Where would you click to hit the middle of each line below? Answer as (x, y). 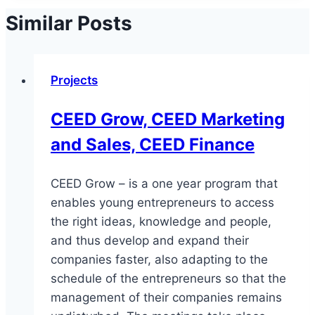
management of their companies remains (166, 297)
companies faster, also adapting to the (159, 259)
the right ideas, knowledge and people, (161, 221)
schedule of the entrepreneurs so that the (168, 278)
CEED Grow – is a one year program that (164, 184)
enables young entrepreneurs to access (162, 202)
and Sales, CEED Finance (153, 144)
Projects (74, 80)
